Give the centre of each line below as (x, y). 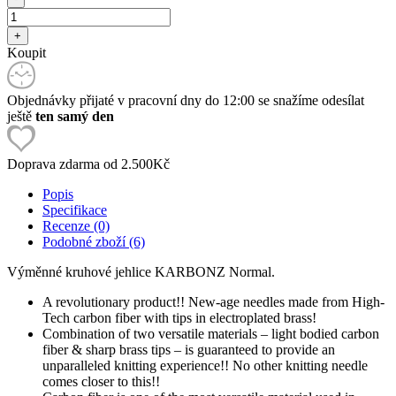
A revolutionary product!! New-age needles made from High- (213, 302)
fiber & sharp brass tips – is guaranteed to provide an (189, 350)
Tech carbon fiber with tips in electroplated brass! (179, 318)
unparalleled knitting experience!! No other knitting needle (205, 366)
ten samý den (75, 117)
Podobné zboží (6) (94, 242)
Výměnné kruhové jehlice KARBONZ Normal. (143, 272)
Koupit (27, 53)
